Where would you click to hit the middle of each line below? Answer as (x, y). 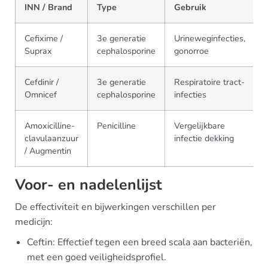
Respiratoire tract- (209, 82)
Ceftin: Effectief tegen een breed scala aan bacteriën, (140, 242)
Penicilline (116, 125)
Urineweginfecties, (210, 38)
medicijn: (34, 222)
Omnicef (41, 94)
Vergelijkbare (200, 125)
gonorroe (191, 51)
